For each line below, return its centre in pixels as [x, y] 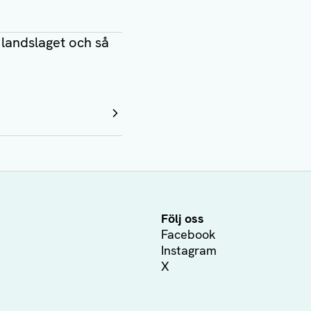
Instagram [189, 250]
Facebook [188, 234]
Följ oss [183, 218]
